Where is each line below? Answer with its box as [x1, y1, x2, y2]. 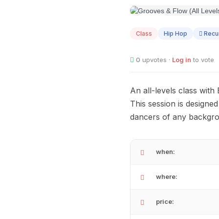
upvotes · [140, 56, 172, 64]
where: [156, 173, 177, 181]
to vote [191, 56, 214, 64]
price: [156, 197, 174, 206]
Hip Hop [164, 30, 187, 38]
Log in [172, 56, 191, 64]
